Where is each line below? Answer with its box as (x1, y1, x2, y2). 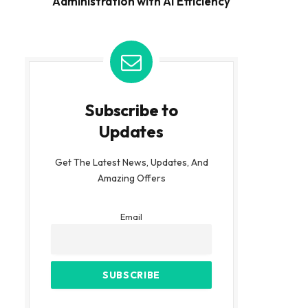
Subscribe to (85, 99, 178, 120)
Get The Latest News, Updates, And (54, 155, 208, 168)
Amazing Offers (97, 171, 166, 184)
